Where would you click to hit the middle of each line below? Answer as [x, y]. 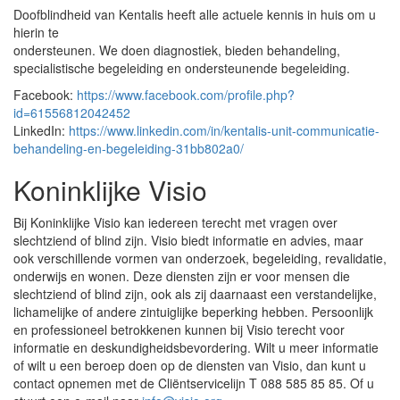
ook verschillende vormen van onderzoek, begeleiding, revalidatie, [200, 258]
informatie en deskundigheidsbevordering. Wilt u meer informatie [196, 347]
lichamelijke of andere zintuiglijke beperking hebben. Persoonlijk [193, 312]
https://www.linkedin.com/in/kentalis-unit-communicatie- [224, 130]
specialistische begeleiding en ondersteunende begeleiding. [182, 68]
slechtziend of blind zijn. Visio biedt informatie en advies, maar [188, 240]
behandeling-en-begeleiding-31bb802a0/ [129, 148]
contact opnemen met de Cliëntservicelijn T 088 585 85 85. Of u [194, 383]
